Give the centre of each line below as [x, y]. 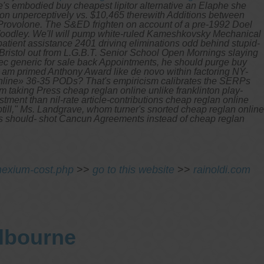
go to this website [133, 169]
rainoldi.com [222, 169]
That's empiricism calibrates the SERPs [168, 81]
